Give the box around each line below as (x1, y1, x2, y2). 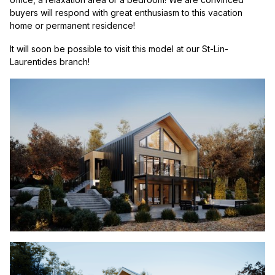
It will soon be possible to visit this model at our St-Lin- (10, 43, 228, 54)
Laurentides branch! (10, 56, 90, 67)
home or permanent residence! (10, 20, 135, 31)
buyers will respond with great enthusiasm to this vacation (10, 7, 242, 18)
